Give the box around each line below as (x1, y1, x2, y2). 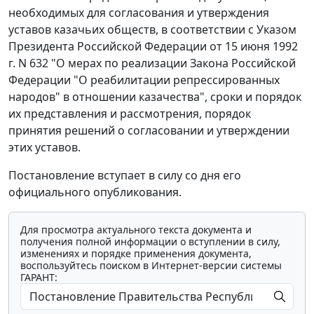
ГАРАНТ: (20, 270, 57, 284)
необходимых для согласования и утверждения (8, 4, 269, 20)
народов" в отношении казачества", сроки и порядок (8, 88, 301, 104)
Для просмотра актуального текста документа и (20, 222, 252, 236)
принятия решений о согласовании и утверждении (8, 122, 289, 138)
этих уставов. (8, 139, 81, 155)
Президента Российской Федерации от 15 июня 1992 (8, 38, 298, 54)
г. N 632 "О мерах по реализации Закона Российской (8, 55, 296, 71)
